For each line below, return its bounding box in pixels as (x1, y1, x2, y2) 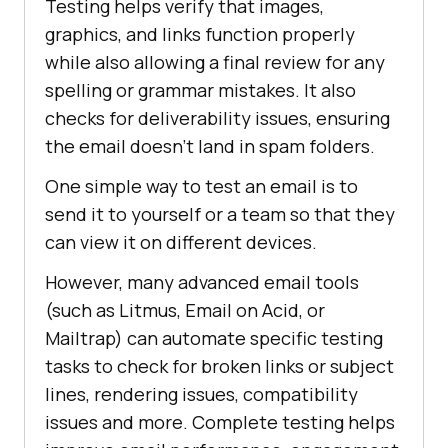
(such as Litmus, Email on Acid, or (45, 298, 325, 323)
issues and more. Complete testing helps (45, 410, 395, 435)
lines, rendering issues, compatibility (45, 382, 358, 407)
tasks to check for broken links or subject (45, 354, 394, 379)
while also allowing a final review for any (45, 50, 385, 75)
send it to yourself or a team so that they (45, 202, 395, 227)
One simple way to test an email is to (45, 174, 358, 199)
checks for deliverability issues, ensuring (45, 106, 390, 131)
